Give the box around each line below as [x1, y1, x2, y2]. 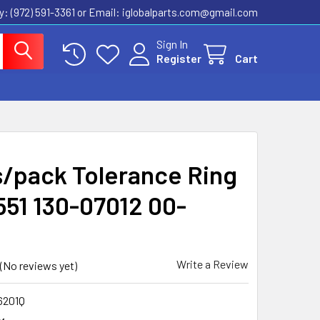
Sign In [156, 37, 188, 51]
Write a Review [176, 257, 249, 271]
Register [156, 51, 201, 65]
